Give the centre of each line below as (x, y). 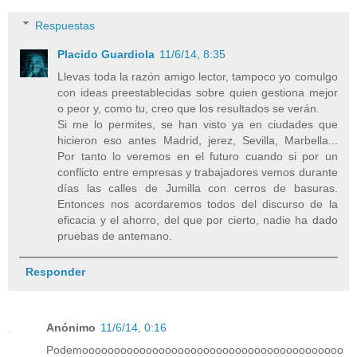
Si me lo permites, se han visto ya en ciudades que (198, 124)
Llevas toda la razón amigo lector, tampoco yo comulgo (198, 76)
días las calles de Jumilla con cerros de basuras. (198, 188)
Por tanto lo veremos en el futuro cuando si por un (198, 156)
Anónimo (71, 327)
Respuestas (65, 25)
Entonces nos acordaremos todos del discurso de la (198, 204)
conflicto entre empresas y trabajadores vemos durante (198, 172)
